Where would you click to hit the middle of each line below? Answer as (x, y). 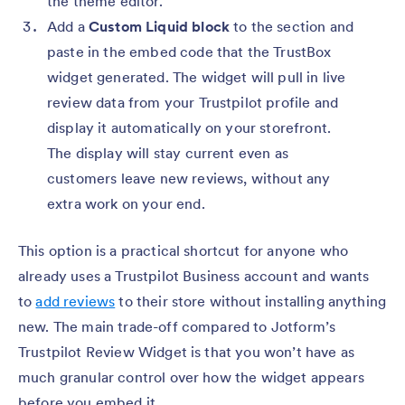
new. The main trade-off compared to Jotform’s (177, 326)
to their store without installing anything (251, 301)
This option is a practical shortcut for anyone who (184, 250)
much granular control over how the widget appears (191, 377)
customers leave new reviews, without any (189, 178)
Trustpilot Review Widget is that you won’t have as (187, 351)
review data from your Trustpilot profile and (193, 102)
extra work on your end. (126, 203)
